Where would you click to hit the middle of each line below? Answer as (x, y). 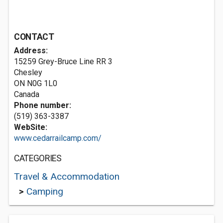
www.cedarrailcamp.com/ (58, 138)
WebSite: (31, 127)
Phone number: (43, 105)
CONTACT (34, 37)
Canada (27, 94)
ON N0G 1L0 (36, 83)
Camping (45, 191)
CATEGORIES (38, 158)
